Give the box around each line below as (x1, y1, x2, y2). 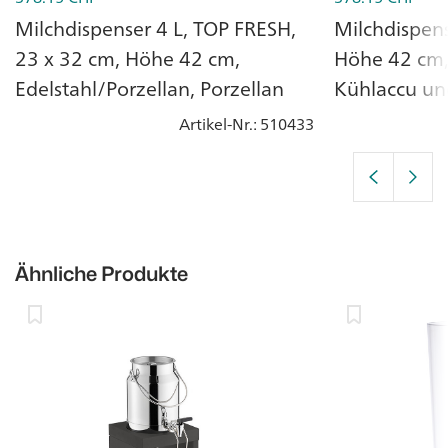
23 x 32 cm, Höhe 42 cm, (15, 40, 240, 76)
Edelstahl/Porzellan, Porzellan (15, 70, 284, 106)
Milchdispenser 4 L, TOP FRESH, (15, 10, 296, 46)
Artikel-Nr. (178, 109, 253, 138)
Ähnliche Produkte (15, 261, 188, 286)
